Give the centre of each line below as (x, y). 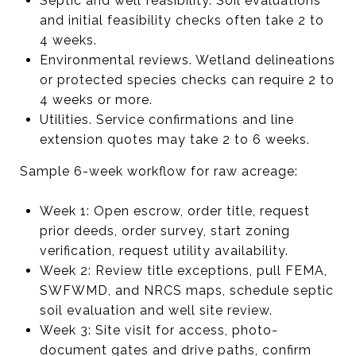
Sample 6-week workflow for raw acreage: (159, 171)
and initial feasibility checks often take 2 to (182, 20)
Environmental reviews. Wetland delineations (187, 60)
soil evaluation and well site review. (156, 310)
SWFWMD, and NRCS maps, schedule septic (186, 290)
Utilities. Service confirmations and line (166, 119)
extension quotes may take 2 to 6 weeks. (174, 139)
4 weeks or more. (96, 99)
